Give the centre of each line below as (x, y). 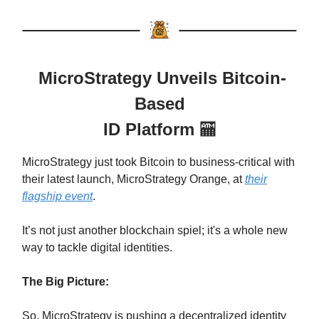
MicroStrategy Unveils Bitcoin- (159, 78)
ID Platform (151, 129)
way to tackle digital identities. (97, 247)
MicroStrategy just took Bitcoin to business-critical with (158, 162)
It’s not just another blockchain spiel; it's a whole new (155, 230)
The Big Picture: (66, 281)
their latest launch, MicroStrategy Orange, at (134, 179)
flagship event (57, 196)
